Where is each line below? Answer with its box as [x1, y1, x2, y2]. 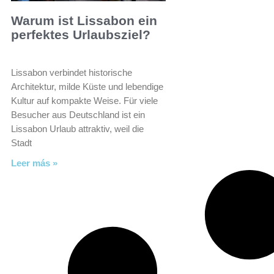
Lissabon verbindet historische [11, 67, 132, 78]
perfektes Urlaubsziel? [11, 28, 150, 42]
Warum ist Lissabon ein [11, 13, 157, 28]
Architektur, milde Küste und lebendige [11, 81, 163, 92]
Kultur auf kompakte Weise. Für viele [11, 95, 158, 106]
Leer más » [11, 158, 57, 169]
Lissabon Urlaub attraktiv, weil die [11, 124, 144, 135]
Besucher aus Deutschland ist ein [11, 109, 145, 120]
